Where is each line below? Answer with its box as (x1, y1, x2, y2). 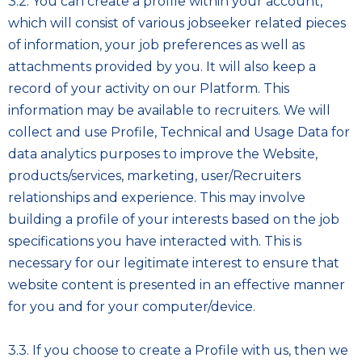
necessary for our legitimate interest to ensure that (8, 255, 339, 271)
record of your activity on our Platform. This (8, 81, 289, 96)
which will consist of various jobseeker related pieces (8, 15, 346, 31)
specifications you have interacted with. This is (8, 234, 301, 249)
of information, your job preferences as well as (8, 37, 305, 53)
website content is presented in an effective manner (8, 277, 345, 293)
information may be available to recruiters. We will (8, 103, 330, 118)
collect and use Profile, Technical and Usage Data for (8, 124, 350, 140)
